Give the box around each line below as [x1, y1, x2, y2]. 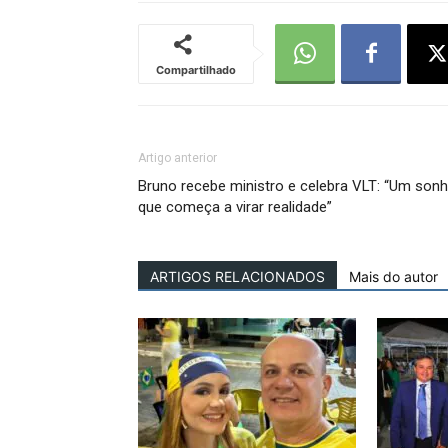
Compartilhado [156, 63, 236, 77]
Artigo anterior [138, 151, 217, 165]
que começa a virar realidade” [138, 198, 332, 216]
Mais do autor [349, 268, 438, 285]
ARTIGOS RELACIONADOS [150, 268, 325, 285]
